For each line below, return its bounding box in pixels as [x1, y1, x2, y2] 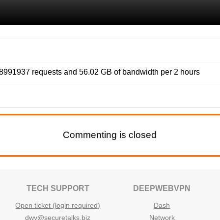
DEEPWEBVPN [133, 184, 191, 192]
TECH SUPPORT [26, 184, 89, 192]
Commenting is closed [63, 130, 157, 140]
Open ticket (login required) [15, 201, 101, 210]
